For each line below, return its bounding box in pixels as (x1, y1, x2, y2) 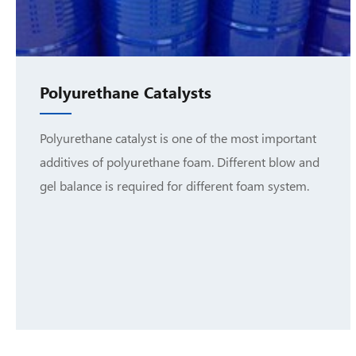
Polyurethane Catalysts (40, 79, 211, 103)
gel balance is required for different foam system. (40, 176, 309, 194)
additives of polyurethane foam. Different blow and (40, 153, 319, 170)
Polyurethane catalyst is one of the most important (40, 129, 316, 146)
